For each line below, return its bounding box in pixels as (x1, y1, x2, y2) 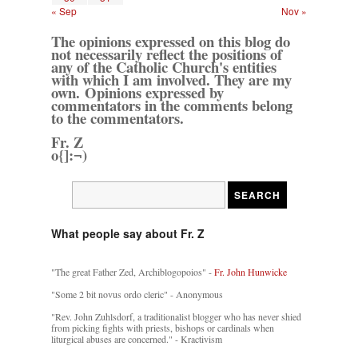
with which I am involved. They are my (51, 68, 292, 90)
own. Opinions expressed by (51, 81, 224, 103)
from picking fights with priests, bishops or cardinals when (51, 320, 274, 334)
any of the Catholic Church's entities (51, 55, 276, 78)
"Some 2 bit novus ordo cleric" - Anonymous (51, 287, 223, 300)
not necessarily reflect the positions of (51, 42, 282, 65)
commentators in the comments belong (51, 93, 292, 116)
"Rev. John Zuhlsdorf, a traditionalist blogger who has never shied (51, 309, 301, 323)
